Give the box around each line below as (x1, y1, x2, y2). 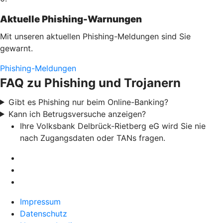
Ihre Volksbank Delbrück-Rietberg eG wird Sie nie (20, 120, 206, 131)
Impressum (20, 196, 61, 207)
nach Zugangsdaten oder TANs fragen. (20, 132, 165, 143)
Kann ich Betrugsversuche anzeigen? (8, 109, 146, 119)
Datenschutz (20, 208, 67, 219)
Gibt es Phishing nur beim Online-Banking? (8, 97, 168, 107)
